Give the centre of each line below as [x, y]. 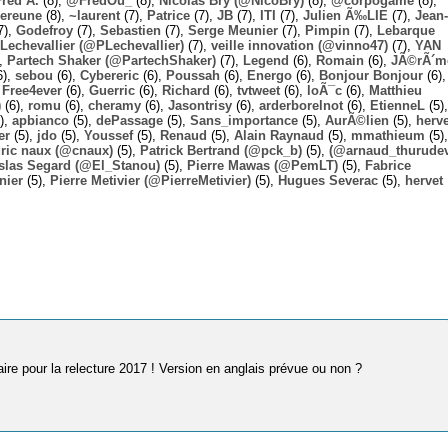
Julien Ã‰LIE [345, 15]
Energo [269, 75]
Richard [186, 90]
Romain [340, 60]
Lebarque [406, 30]
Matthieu [395, 90]
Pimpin [327, 30]
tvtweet [258, 90]
